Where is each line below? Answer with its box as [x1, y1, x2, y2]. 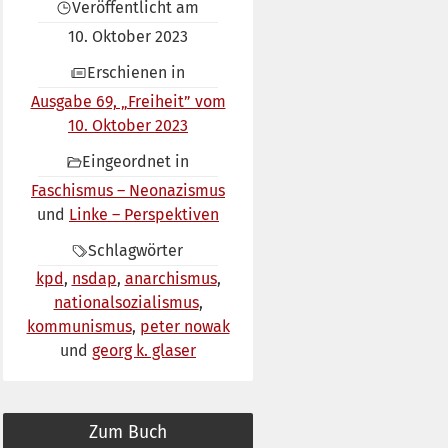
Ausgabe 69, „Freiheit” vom [30, 91, 226, 111]
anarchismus [124, 269, 217, 289]
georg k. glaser [92, 341, 196, 361]
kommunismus [26, 317, 132, 337]
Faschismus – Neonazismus [31, 180, 225, 200]
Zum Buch [89, 422, 167, 444]
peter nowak [139, 317, 230, 337]
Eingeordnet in [82, 152, 190, 172]
